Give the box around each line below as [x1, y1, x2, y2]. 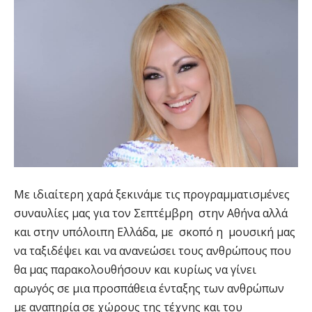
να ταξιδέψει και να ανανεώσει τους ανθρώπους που [14, 243, 291, 259]
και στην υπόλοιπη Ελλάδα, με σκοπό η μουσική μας [14, 224, 298, 240]
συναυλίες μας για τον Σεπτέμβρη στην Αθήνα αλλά [14, 205, 288, 221]
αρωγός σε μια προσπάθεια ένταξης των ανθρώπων [14, 281, 284, 297]
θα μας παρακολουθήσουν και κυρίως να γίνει [14, 262, 256, 278]
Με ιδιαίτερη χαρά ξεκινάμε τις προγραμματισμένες [14, 187, 290, 203]
